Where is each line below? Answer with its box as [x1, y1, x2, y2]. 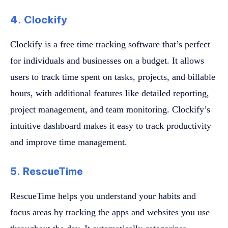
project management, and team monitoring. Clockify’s [10, 104, 210, 115]
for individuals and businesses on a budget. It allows [10, 55, 204, 66]
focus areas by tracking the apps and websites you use [10, 207, 210, 218]
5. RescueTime [10, 165, 83, 178]
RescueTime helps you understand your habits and [10, 191, 196, 202]
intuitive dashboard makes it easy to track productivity [10, 121, 211, 131]
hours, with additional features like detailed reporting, [10, 88, 209, 99]
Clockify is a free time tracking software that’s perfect [10, 39, 210, 50]
